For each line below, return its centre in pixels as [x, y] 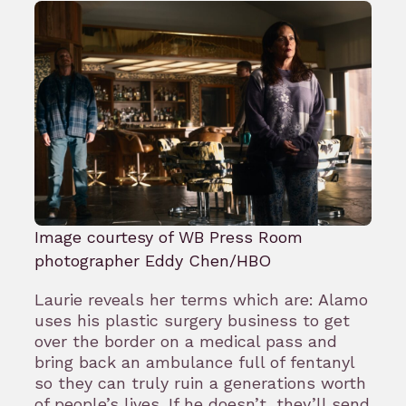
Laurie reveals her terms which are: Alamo [201, 299]
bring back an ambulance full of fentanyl [194, 362]
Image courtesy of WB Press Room [169, 237]
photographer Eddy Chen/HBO [153, 260]
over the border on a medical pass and [186, 341]
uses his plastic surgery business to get [192, 320]
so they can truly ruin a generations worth [200, 382]
